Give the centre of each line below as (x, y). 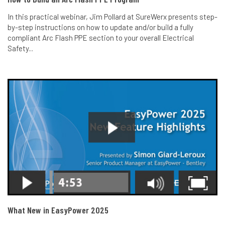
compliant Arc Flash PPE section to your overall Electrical (101, 38)
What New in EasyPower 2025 (58, 210)
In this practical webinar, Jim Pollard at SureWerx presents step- (113, 17)
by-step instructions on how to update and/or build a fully (100, 27)
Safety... (20, 48)
